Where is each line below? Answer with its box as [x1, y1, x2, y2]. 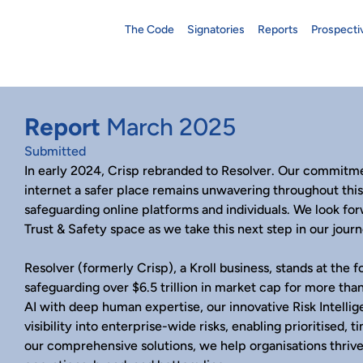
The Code [125, 22, 174, 36]
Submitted [24, 143, 87, 160]
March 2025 [106, 112, 237, 143]
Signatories [187, 22, 245, 36]
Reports [258, 22, 298, 36]
